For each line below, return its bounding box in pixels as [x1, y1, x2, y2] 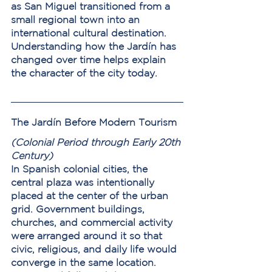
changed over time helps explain [11, 54, 169, 65]
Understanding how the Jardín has [11, 41, 179, 52]
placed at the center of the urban [11, 190, 171, 201]
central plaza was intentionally [11, 177, 157, 188]
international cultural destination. [11, 27, 166, 38]
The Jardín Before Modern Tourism [11, 117, 177, 127]
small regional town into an [11, 14, 143, 25]
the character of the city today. [11, 67, 157, 78]
